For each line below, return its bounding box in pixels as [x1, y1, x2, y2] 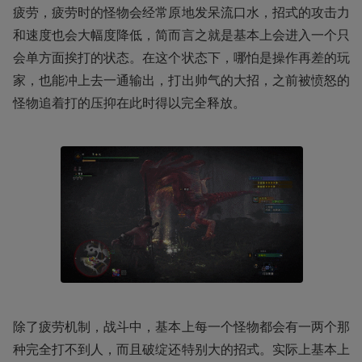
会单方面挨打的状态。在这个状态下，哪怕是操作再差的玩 [13, 48, 350, 67]
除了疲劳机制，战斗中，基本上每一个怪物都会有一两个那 [13, 318, 350, 335]
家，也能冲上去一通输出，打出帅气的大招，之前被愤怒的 [13, 71, 350, 90]
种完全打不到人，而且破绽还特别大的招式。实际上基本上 [13, 340, 350, 358]
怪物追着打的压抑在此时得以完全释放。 [13, 94, 246, 112]
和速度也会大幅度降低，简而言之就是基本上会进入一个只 [13, 26, 350, 44]
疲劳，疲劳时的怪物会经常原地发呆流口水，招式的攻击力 [13, 3, 350, 22]
